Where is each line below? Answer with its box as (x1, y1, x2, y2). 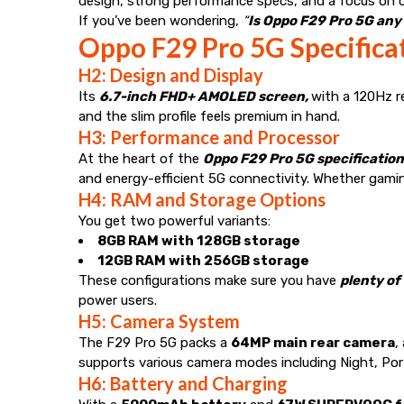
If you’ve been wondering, (78, 12, 243, 29)
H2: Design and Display (78, 63, 263, 86)
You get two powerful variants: (78, 212, 271, 229)
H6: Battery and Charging (78, 372, 288, 394)
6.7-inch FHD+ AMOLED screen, (99, 87, 311, 105)
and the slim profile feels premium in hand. (78, 107, 340, 124)
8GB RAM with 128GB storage (97, 232, 300, 249)
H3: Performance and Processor (78, 125, 340, 148)
